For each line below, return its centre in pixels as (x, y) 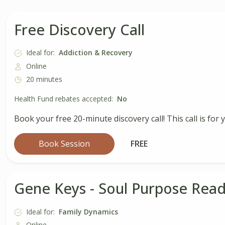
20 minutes (44, 79)
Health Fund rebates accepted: (64, 99)
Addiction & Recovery (96, 53)
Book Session (64, 144)
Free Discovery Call (79, 29)
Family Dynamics (88, 211)
